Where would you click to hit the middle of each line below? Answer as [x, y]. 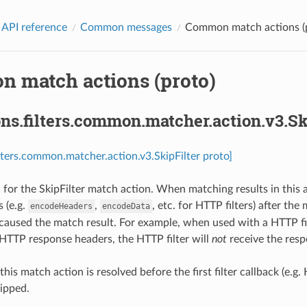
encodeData [126, 206]
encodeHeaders [61, 206]
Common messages [126, 27]
